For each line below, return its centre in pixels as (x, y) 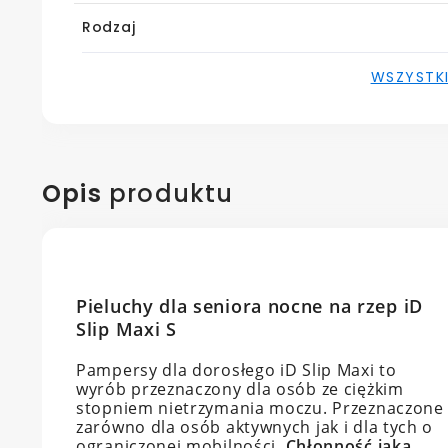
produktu (167, 194)
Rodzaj (109, 27)
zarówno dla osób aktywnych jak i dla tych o (255, 427)
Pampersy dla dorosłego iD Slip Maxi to (236, 370)
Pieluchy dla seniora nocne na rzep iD (249, 306)
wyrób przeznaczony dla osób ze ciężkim (240, 389)
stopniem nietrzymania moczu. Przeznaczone (260, 408)
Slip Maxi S (126, 329)
